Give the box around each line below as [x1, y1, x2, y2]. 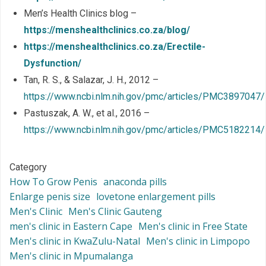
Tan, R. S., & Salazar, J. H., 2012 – [24, 74, 159, 86]
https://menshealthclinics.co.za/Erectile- [24, 41, 205, 53]
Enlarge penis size [9, 190, 90, 204]
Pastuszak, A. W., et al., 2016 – [24, 107, 150, 119]
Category [9, 161, 47, 173]
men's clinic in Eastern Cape [9, 220, 132, 233]
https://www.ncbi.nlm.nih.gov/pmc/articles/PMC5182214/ [24, 124, 265, 136]
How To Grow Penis [9, 175, 97, 189]
